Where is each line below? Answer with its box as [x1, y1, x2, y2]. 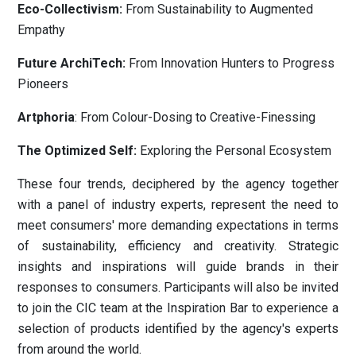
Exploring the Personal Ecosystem [137, 142, 331, 158]
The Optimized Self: [17, 142, 137, 158]
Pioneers [17, 75, 68, 91]
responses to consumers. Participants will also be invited [17, 279, 339, 295]
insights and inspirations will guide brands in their [17, 258, 339, 274]
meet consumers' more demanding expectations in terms [17, 217, 339, 233]
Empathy [17, 21, 65, 37]
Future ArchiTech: [17, 55, 126, 71]
